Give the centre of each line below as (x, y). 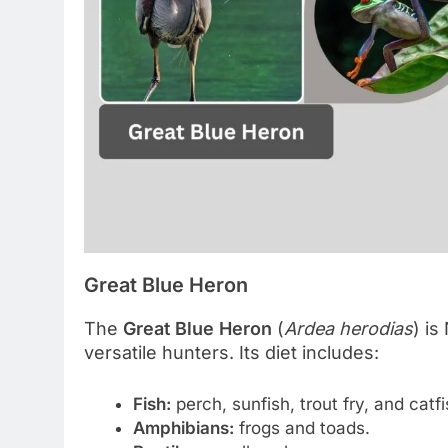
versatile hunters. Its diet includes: (231, 353)
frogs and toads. (301, 428)
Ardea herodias (348, 329)
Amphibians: (183, 428)
